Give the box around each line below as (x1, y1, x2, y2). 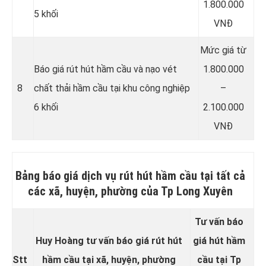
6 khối (34, 101, 58, 113)
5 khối (34, 8, 58, 20)
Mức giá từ (200, 44, 246, 56)
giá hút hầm (193, 235, 245, 246)
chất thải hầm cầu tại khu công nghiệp (34, 82, 190, 94)
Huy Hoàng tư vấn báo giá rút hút (36, 235, 182, 246)
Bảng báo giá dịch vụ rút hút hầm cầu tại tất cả (15, 168, 245, 183)
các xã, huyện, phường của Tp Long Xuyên (27, 183, 233, 198)
